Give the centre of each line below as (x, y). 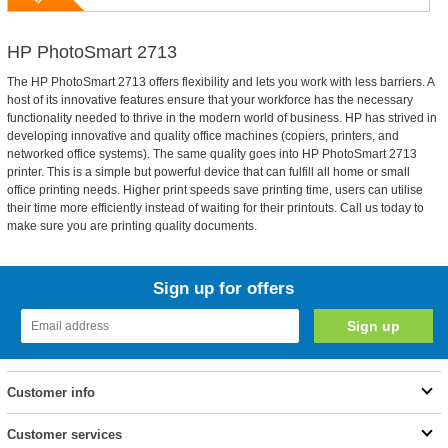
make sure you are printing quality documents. (131, 226)
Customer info (50, 392)
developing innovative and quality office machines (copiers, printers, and (202, 136)
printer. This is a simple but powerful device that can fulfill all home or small (208, 172)
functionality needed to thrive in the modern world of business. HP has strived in (221, 118)
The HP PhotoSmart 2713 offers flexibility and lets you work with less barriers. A (220, 82)
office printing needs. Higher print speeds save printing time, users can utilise (214, 190)
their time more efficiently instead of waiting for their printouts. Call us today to (215, 208)
